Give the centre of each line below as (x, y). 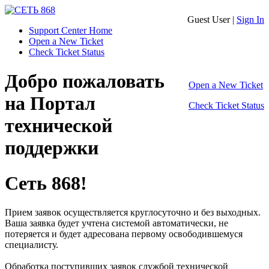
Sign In (250, 20)
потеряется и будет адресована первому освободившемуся (124, 234)
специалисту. (32, 245)
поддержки (52, 148)
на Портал (50, 104)
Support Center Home (71, 30)
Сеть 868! (46, 183)
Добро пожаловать (85, 81)
